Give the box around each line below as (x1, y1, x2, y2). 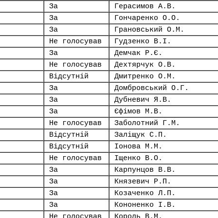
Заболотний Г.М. (114, 119, 180, 127)
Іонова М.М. (114, 143, 163, 150)
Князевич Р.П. (114, 178, 171, 185)
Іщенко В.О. (114, 154, 163, 162)
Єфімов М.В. (114, 108, 163, 115)
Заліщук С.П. (114, 131, 167, 139)
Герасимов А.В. (114, 2, 176, 10)
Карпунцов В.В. (114, 166, 176, 174)
